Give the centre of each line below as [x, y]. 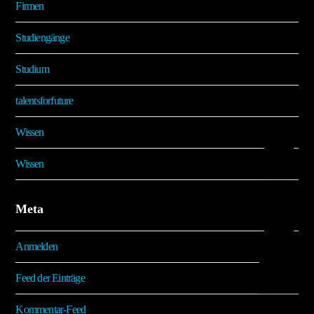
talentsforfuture [45, 101]
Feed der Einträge [50, 278]
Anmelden [37, 247]
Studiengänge [42, 38]
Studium [32, 69]
